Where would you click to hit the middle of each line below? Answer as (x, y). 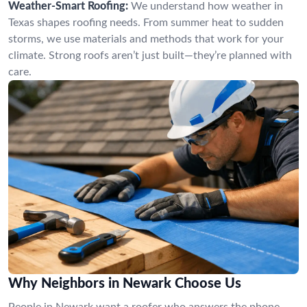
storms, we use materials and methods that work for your (146, 39)
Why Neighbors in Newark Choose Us (125, 283)
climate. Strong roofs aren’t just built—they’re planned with (150, 56)
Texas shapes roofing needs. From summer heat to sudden (146, 23)
